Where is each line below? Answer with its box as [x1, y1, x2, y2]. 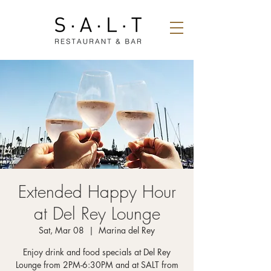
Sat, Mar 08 [39, 224, 84, 236]
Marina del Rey [99, 224, 155, 236]
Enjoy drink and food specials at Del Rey [23, 246, 171, 258]
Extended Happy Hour [18, 180, 176, 203]
